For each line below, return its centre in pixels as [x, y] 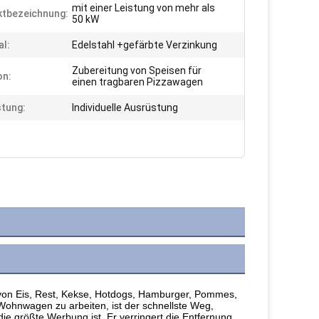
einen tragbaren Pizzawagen [137, 82]
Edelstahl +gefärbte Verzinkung [145, 45]
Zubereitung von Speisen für [137, 70]
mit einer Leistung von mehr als [143, 8]
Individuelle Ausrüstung [125, 108]
